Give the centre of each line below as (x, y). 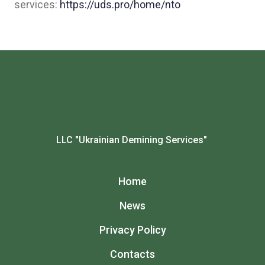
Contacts (132, 254)
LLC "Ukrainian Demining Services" (132, 140)
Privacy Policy (132, 230)
